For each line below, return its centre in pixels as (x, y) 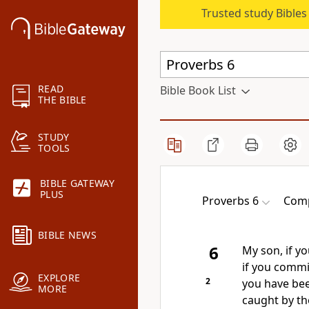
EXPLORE (59, 278)
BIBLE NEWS (67, 235)
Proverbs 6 (230, 201)
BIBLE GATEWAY (77, 183)
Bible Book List (198, 90)
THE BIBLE (62, 100)
